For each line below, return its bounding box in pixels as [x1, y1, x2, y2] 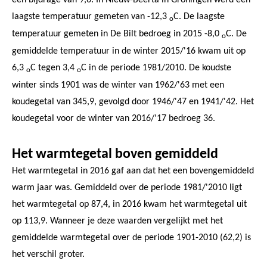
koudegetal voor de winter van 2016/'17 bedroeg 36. [12, 113, 215, 123]
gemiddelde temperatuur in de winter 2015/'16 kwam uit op [12, 46, 246, 56]
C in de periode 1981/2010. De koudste [81, 63, 231, 73]
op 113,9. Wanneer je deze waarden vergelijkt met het [12, 216, 223, 226]
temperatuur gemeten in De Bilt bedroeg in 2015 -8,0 [12, 29, 222, 39]
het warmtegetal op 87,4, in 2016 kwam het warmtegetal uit [12, 199, 247, 209]
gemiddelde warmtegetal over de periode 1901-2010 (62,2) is [12, 232, 251, 243]
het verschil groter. [12, 249, 85, 259]
